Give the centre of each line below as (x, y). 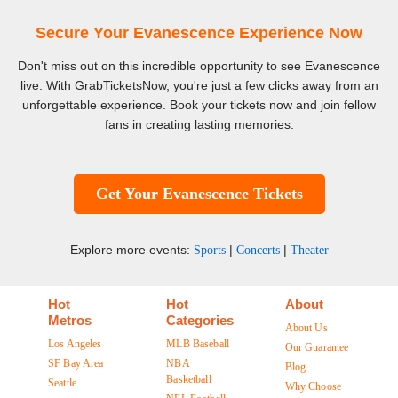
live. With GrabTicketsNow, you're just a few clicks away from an (199, 86)
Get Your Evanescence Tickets (199, 194)
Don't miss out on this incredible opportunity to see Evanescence (199, 66)
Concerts (258, 251)
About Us (306, 328)
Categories (200, 321)
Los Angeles (75, 344)
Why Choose (313, 387)
